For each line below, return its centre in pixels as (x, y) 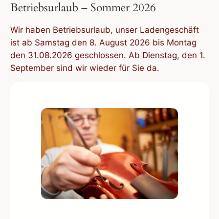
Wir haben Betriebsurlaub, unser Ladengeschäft (105, 30)
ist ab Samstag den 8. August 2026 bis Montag (104, 42)
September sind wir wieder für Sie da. (85, 68)
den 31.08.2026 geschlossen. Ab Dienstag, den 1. (108, 55)
